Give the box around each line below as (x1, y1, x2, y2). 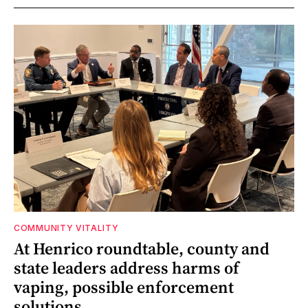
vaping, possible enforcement (14, 275, 234, 298)
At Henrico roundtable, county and (14, 236, 269, 260)
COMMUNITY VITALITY (14, 222, 119, 233)
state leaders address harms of (14, 256, 239, 279)
